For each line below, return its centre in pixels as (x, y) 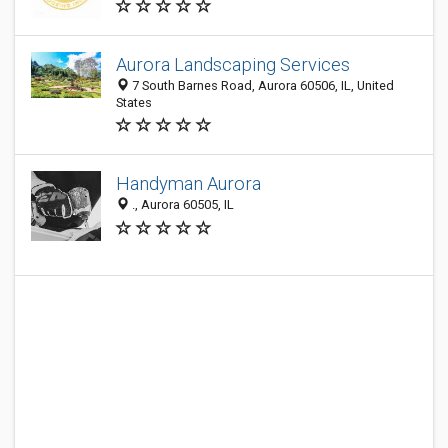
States (134, 102)
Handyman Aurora (188, 184)
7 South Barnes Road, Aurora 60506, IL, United (261, 85)
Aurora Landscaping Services (233, 64)
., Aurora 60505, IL (181, 205)
